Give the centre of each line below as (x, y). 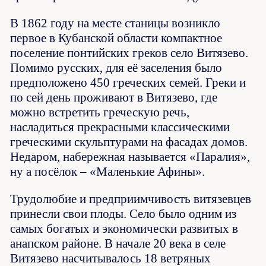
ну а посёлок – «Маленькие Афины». (108, 172)
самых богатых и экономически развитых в (124, 229)
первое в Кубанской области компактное (116, 38)
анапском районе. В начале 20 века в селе (118, 244)
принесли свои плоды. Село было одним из (123, 214)
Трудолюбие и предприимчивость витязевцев (131, 199)
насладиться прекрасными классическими (120, 127)
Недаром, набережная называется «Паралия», (130, 157)
